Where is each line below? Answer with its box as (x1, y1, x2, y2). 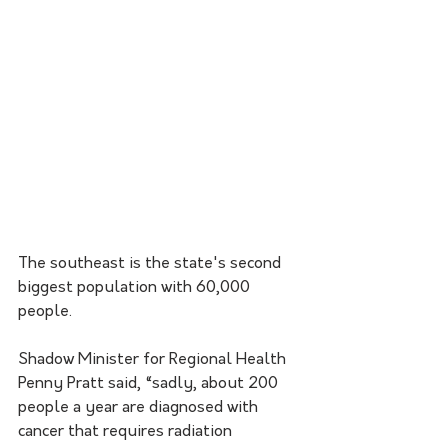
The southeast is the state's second (18, 256, 285, 272)
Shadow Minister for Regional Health (18, 352, 290, 368)
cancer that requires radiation (18, 424, 236, 440)
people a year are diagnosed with (18, 400, 262, 416)
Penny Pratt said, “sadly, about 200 (18, 376, 282, 392)
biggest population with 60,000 (18, 280, 254, 296)
